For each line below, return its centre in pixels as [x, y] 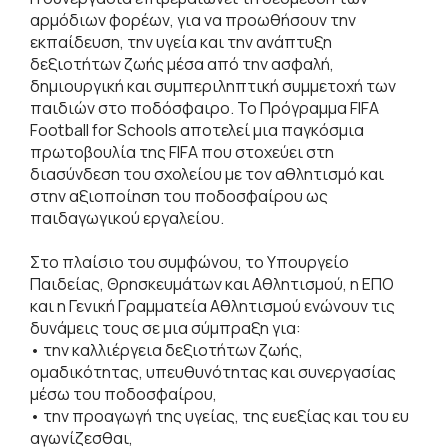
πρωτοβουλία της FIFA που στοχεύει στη [182, 151]
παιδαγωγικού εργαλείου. [127, 217]
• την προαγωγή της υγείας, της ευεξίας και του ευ [219, 415]
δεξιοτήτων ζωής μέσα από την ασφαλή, [182, 63]
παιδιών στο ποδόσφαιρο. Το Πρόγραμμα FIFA [204, 107]
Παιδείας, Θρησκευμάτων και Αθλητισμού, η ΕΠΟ [212, 283]
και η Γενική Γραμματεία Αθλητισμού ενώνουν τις [212, 305]
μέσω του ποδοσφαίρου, [123, 393]
